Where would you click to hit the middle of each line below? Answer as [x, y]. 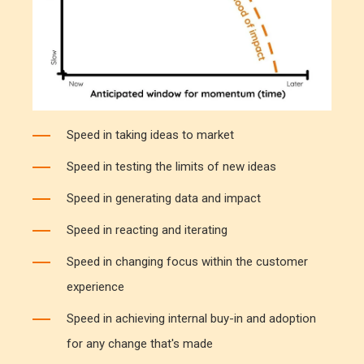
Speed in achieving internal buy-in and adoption [191, 319]
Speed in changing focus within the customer [187, 262]
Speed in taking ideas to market [150, 135]
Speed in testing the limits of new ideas [171, 167]
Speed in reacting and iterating [147, 230]
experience [95, 287]
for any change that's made [140, 344]
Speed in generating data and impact [164, 199]
